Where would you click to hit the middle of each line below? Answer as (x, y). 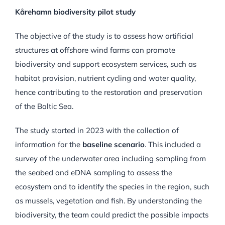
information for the (49, 145)
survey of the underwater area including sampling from (110, 159)
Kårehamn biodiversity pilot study (75, 12)
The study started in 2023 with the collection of (97, 131)
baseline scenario (114, 145)
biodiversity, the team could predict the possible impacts (112, 215)
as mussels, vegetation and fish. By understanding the (108, 201)
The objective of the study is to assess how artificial (104, 36)
